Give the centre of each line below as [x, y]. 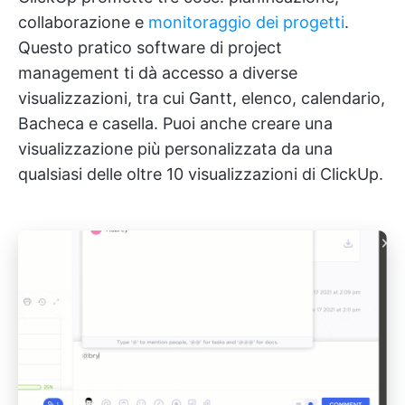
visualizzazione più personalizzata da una [175, 149]
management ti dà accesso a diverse [158, 73]
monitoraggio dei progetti [246, 23]
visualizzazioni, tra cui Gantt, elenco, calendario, [202, 99]
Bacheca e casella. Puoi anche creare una [175, 124]
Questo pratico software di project [150, 48]
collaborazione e [83, 23]
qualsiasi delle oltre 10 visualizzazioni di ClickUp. [201, 174]
